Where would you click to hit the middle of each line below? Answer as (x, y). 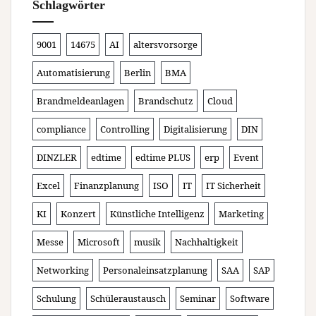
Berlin (138, 72)
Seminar (198, 298)
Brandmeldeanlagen (80, 101)
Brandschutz (166, 101)
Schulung (56, 298)
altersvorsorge (165, 44)
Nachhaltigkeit (207, 242)
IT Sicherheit (233, 185)
